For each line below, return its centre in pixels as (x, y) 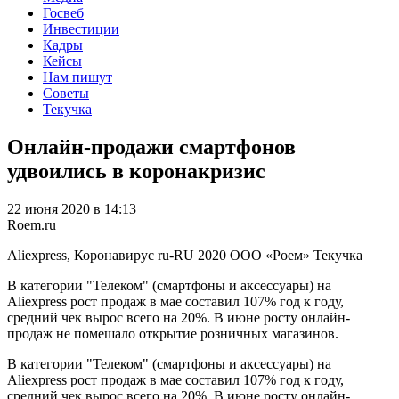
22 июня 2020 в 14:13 (72, 208)
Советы (66, 93)
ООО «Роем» (270, 255)
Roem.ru (32, 224)
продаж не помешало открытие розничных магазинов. (173, 333)
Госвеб (63, 12)
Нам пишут (77, 77)
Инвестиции (81, 28)
